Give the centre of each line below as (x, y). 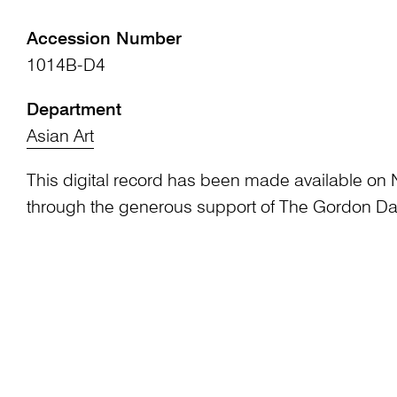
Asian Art (60, 138)
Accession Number (104, 40)
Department (74, 111)
